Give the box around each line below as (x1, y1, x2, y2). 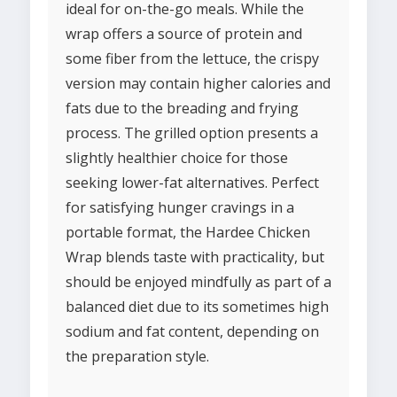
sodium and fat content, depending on (66, 322, 319, 342)
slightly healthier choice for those (66, 148, 288, 168)
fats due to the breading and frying (66, 98, 299, 119)
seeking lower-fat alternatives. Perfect (66, 173, 319, 193)
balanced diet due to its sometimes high (66, 297, 329, 317)
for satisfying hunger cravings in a (66, 198, 294, 218)
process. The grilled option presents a (66, 123, 318, 144)
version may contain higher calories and (66, 74, 331, 94)
